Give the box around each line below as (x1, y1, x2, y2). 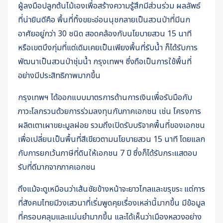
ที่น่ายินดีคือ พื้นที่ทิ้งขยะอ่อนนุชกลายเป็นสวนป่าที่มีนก (18, 14, 190, 26)
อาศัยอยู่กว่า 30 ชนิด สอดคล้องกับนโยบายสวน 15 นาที (18, 28, 192, 40)
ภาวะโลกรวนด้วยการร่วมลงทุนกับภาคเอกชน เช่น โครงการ (18, 106, 201, 118)
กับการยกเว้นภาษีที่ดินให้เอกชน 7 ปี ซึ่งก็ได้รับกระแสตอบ (18, 147, 197, 160)
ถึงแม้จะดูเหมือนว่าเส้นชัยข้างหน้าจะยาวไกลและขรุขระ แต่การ (18, 183, 205, 196)
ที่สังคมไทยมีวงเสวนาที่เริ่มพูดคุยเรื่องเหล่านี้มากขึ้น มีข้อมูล (18, 197, 205, 210)
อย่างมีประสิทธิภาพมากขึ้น (18, 70, 103, 82)
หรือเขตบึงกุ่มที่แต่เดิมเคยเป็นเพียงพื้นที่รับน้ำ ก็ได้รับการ (18, 42, 198, 54)
